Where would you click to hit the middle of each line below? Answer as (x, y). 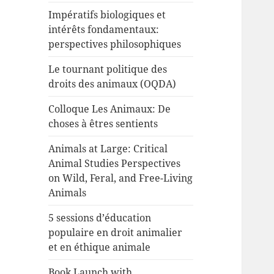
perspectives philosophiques (115, 44)
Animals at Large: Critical (108, 149)
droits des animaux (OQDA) (113, 84)
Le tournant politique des (108, 69)
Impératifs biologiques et (107, 15)
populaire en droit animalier (116, 233)
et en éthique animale (100, 247)
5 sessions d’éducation (100, 218)
